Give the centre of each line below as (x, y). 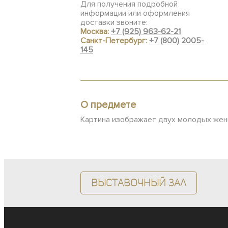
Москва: (96, 32)
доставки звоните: (114, 22)
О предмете (108, 105)
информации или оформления (135, 13)
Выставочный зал (139, 183)
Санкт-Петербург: (115, 41)
